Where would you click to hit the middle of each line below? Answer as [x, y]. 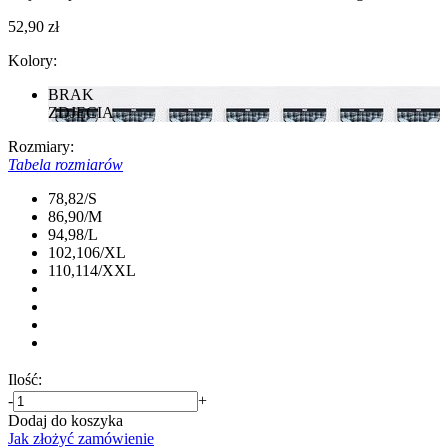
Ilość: [25, 379]
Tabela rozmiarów [65, 164]
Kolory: [32, 60]
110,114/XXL [92, 270]
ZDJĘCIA [81, 112]
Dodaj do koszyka [65, 420]
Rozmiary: [41, 146]
